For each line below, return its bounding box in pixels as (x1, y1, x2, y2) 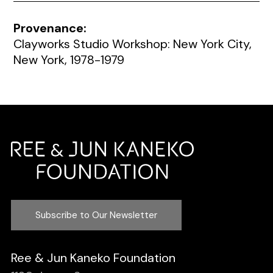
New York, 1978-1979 (13, 51, 125, 68)
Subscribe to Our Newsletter (35, 209, 157, 222)
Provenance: (13, 19, 87, 36)
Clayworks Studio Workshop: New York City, (13, 35, 252, 52)
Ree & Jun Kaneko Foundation (10, 250, 175, 266)
